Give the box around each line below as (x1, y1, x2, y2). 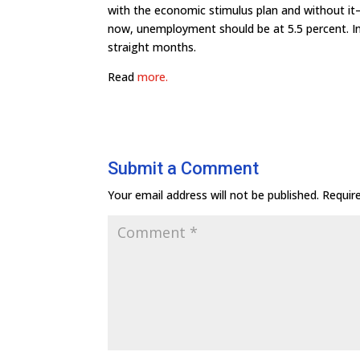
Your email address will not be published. (108, 187, 320, 202)
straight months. (108, 39, 197, 55)
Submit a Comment (108, 158, 260, 178)
